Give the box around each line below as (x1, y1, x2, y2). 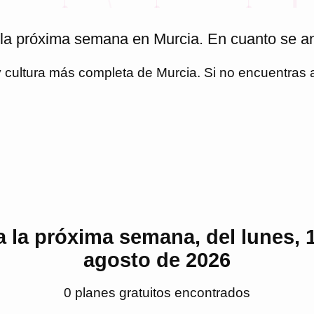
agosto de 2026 (83, 248, 231, 271)
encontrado (171, 285, 243, 300)
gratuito (116, 285, 164, 300)
